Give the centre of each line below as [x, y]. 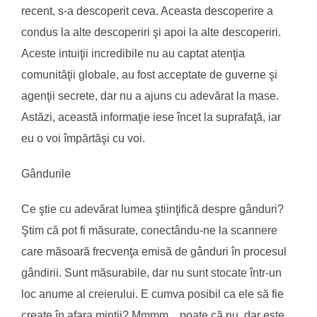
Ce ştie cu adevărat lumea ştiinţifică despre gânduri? [152, 209]
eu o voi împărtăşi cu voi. [83, 138]
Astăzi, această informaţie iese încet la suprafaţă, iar [151, 117]
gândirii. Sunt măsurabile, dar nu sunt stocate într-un [151, 272]
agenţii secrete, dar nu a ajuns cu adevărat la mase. [150, 96]
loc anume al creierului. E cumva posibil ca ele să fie [152, 294]
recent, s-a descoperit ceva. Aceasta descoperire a [147, 11]
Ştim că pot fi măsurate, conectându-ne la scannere [149, 230]
